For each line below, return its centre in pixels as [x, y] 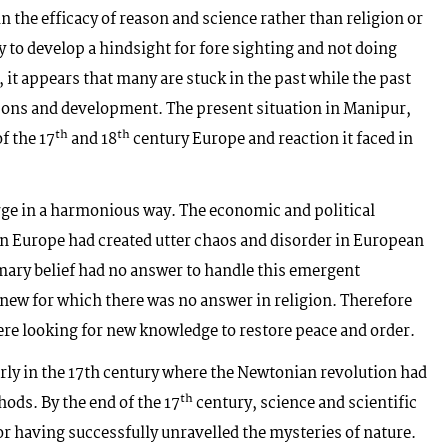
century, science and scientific [305, 403]
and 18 [92, 139]
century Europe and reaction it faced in [271, 139]
